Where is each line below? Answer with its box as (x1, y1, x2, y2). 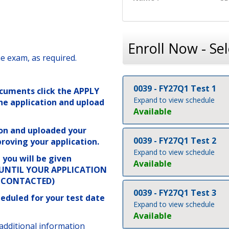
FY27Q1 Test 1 (159, 83, 216, 94)
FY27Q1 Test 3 (159, 187, 216, 198)
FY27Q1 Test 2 (159, 135, 216, 146)
